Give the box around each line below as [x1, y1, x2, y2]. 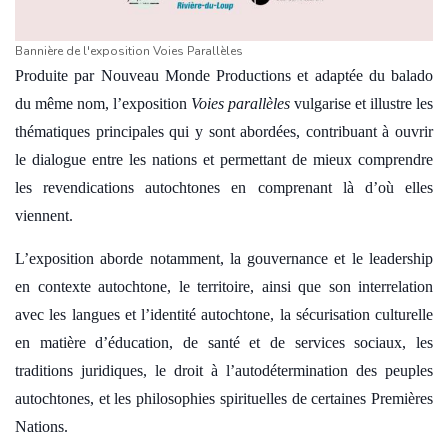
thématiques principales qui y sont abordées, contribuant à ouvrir [15, 123, 433, 140]
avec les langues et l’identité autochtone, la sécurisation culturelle [15, 306, 433, 323]
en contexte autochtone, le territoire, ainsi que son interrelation [15, 278, 433, 295]
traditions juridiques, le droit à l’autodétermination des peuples [15, 362, 433, 379]
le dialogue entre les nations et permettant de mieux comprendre [15, 151, 433, 168]
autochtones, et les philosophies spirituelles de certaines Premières [15, 390, 433, 407]
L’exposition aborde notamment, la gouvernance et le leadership [15, 250, 433, 267]
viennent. [15, 207, 73, 224]
